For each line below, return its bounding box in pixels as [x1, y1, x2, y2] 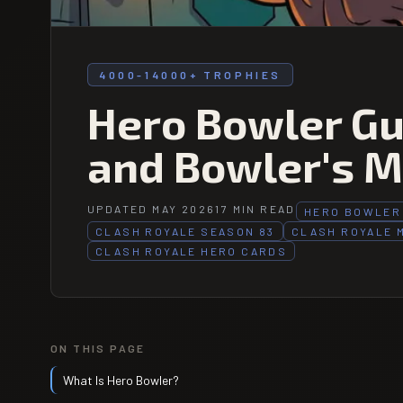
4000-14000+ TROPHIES [99, 68, 282, 81]
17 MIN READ [215, 202, 296, 215]
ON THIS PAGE [50, 342, 146, 354]
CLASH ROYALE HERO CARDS [95, 245, 288, 257]
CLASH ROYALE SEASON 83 [95, 225, 275, 237]
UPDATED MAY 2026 [87, 202, 216, 215]
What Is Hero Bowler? [63, 372, 179, 388]
